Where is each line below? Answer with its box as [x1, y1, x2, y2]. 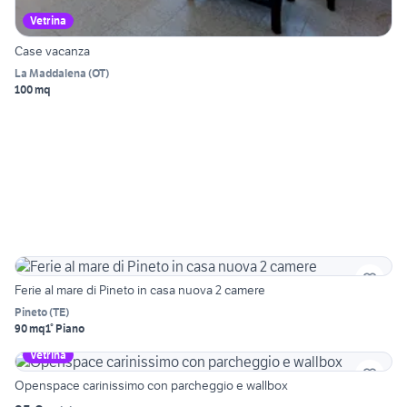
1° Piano [45, 322, 84, 336]
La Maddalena [15, 66, 86, 81]
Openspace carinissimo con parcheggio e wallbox [15, 377, 288, 394]
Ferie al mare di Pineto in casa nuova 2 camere [15, 282, 265, 299]
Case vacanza [15, 43, 90, 60]
